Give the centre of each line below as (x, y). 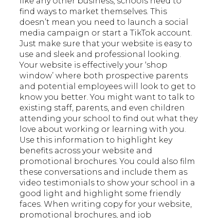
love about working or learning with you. (103, 129)
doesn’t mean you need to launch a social (104, 22)
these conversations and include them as (104, 172)
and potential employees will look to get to (108, 87)
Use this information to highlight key (96, 140)
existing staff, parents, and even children (102, 108)
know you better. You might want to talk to (107, 97)
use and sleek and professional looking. (100, 54)
